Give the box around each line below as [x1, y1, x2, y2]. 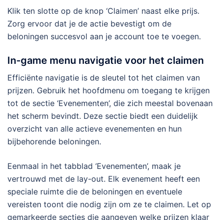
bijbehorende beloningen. [7, 137, 101, 147]
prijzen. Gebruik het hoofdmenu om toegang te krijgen [7, 85, 210, 96]
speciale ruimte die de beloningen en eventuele [7, 187, 182, 197]
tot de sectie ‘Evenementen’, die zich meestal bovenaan [7, 98, 213, 109]
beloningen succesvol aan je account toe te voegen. [7, 31, 201, 42]
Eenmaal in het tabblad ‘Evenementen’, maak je [7, 161, 181, 171]
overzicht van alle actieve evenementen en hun [7, 124, 182, 134]
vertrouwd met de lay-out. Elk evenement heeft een [7, 174, 200, 184]
